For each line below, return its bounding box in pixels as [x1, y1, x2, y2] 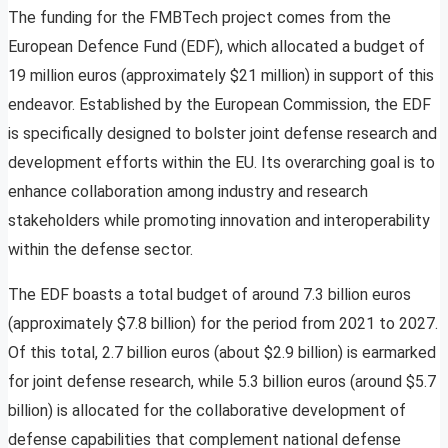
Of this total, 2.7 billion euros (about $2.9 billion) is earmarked [8, 343, 436, 363]
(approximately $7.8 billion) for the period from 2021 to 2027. [8, 314, 438, 334]
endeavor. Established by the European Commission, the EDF [8, 95, 431, 115]
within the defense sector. [8, 240, 193, 260]
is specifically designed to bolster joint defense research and [8, 124, 437, 144]
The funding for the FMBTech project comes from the [8, 8, 391, 28]
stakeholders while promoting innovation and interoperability [8, 211, 430, 231]
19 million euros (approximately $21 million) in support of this [8, 66, 434, 86]
